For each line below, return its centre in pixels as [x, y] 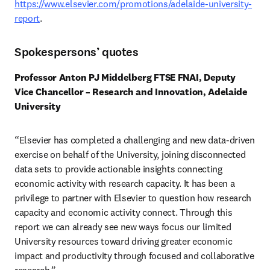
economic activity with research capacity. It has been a [125, 183]
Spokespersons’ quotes [77, 52]
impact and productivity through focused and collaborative [134, 256]
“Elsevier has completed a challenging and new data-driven [135, 140]
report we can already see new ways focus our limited [123, 227]
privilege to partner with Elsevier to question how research [133, 198]
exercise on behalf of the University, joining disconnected [130, 154]
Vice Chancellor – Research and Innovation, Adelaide [131, 92]
